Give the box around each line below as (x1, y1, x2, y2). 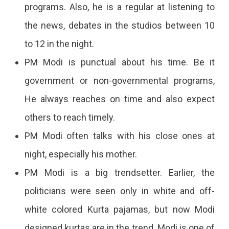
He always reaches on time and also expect (24, 93, 215, 104)
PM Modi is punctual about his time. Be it (24, 56, 215, 67)
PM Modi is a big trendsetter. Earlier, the (24, 167, 215, 178)
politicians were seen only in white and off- (24, 185, 215, 196)
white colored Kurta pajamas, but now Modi (24, 203, 215, 215)
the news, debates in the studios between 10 (24, 19, 215, 31)
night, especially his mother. (24, 148, 137, 159)
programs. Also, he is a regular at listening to (24, 1, 215, 12)
